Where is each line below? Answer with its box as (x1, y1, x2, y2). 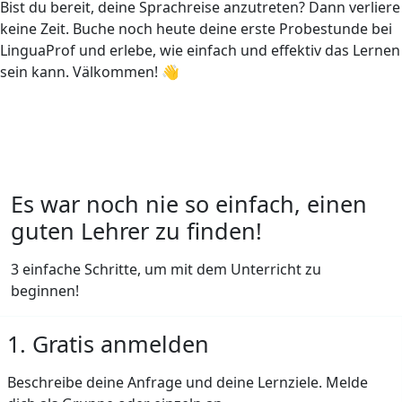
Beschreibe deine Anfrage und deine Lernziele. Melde (7, 371, 368, 392)
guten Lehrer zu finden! (11, 214, 262, 246)
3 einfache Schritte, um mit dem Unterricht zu (11, 258, 321, 279)
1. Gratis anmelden (7, 328, 209, 359)
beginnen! (11, 280, 79, 301)
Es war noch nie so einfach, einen (11, 188, 367, 219)
